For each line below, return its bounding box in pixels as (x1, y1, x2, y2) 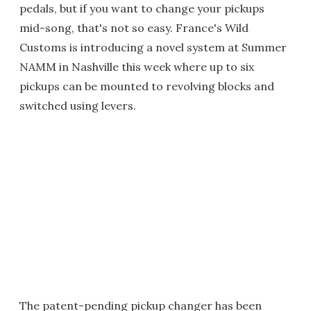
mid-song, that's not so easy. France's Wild (19, 21, 249, 35)
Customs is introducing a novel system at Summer (19, 40, 287, 54)
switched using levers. (19, 99, 136, 112)
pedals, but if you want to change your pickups (19, 1, 264, 15)
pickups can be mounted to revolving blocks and (19, 79, 274, 93)
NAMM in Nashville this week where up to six (19, 60, 254, 74)
